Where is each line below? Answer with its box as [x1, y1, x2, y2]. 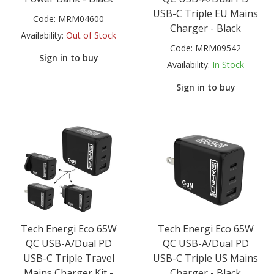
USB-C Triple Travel [23, 251, 114, 265]
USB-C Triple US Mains [153, 251, 258, 265]
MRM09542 [195, 42, 241, 54]
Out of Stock [66, 29, 116, 41]
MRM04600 [58, 12, 104, 24]
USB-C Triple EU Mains [153, 6, 258, 20]
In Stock [212, 58, 244, 70]
